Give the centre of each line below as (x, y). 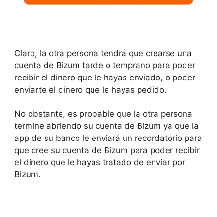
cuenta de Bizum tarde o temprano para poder (105, 65)
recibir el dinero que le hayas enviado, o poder (105, 77)
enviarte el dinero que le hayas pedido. (91, 89)
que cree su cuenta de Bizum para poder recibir (107, 150)
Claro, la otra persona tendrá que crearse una (103, 53)
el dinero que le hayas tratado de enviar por (100, 163)
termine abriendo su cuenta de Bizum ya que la (107, 126)
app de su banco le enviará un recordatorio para (108, 138)
